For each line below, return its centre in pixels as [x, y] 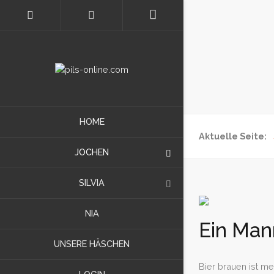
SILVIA [92, 182]
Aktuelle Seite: [235, 136]
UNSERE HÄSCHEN [92, 243]
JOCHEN [92, 152]
